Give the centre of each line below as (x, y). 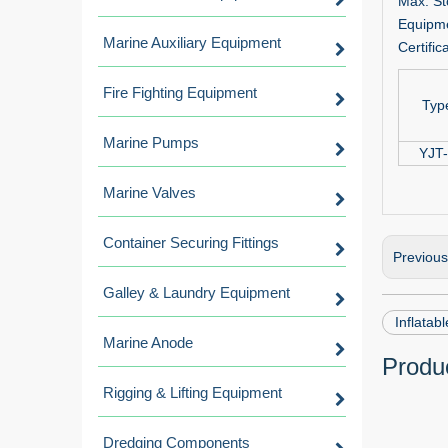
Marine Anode (148, 342)
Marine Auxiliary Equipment (192, 42)
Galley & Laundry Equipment (196, 292)
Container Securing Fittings (191, 242)
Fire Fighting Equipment (180, 92)
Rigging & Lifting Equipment (192, 392)
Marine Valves (149, 192)
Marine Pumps (151, 142)
